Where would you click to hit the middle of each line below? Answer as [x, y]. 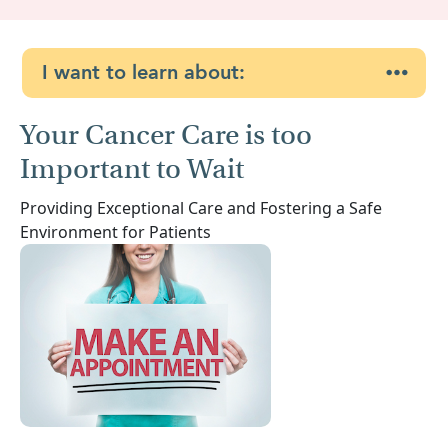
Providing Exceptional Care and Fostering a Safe [201, 207]
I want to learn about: [143, 72]
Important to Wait [132, 168]
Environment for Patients [115, 231]
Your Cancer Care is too [166, 134]
